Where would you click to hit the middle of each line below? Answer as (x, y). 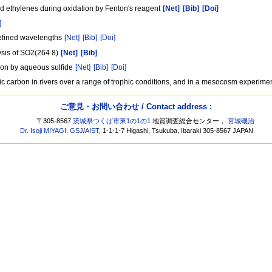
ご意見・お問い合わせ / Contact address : (136, 107)
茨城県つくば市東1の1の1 (112, 121)
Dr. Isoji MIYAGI (43, 130)
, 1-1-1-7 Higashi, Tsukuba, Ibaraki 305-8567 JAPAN (176, 130)
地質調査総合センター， (189, 121)
